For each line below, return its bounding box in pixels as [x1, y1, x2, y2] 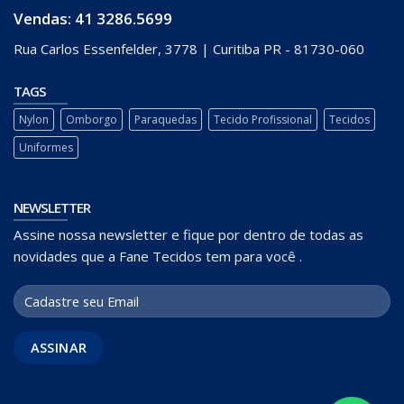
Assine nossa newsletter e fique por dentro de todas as [14, 225, 363, 244]
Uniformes [19, 139, 73, 155]
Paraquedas [134, 111, 197, 127]
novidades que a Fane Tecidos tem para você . [14, 247, 302, 266]
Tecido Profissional [214, 111, 312, 127]
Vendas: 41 [14, 7, 96, 29]
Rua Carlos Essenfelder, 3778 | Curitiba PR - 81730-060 [14, 40, 364, 59]
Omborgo [66, 111, 117, 127]
